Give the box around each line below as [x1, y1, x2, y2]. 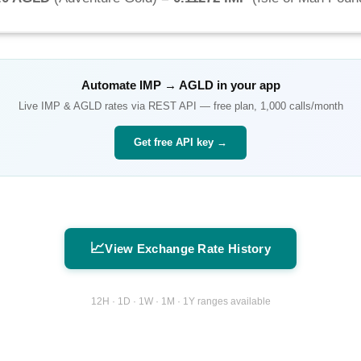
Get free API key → [134, 136, 227, 149]
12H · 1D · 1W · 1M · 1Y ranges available [90, 295, 271, 307]
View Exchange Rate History [105, 242, 272, 256]
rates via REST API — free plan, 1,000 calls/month [101, 100, 343, 113]
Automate [81, 78, 139, 93]
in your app [213, 78, 280, 93]
